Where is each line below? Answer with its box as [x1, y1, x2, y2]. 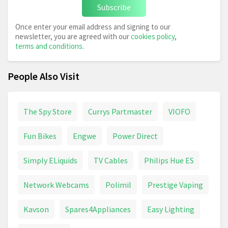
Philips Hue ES [144, 155, 194, 166]
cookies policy [131, 32, 175, 42]
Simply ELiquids [23, 155, 77, 166]
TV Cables [94, 155, 128, 166]
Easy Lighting [147, 204, 194, 215]
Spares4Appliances [65, 204, 131, 215]
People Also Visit [8, 70, 79, 83]
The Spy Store [23, 106, 72, 117]
